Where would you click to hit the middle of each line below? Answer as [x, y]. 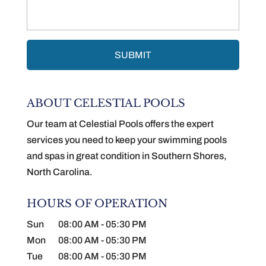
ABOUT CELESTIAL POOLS [106, 103]
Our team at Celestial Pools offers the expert [120, 124]
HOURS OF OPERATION [97, 204]
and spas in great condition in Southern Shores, [126, 156]
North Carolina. [59, 172]
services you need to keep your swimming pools [126, 140]
